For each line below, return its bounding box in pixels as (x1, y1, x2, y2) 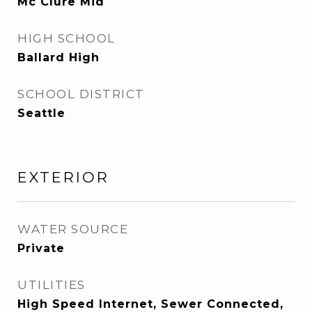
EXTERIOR (17, 169, 109, 186)
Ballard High (17, 51, 100, 64)
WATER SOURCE (17, 222, 128, 236)
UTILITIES (17, 278, 86, 292)
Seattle (17, 107, 65, 120)
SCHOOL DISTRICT (17, 87, 145, 101)
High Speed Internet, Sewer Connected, (17, 297, 283, 311)
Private (17, 242, 65, 255)
